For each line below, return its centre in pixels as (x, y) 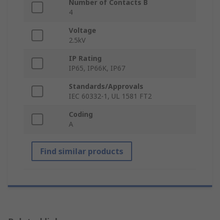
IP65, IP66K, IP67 (97, 68)
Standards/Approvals (106, 86)
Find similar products (82, 151)
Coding (81, 114)
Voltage (82, 30)
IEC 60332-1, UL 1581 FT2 (110, 96)
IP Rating (85, 58)
